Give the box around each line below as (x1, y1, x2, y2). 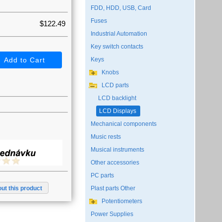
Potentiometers (101, 198, 142, 205)
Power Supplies (90, 211, 133, 218)
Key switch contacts (90, 43, 143, 50)
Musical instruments (90, 146, 144, 153)
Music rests (90, 133, 121, 140)
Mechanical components (90, 120, 157, 127)
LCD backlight (98, 95, 136, 102)
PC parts (90, 172, 114, 179)
